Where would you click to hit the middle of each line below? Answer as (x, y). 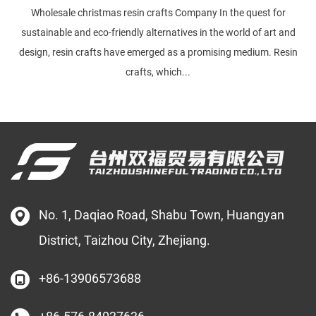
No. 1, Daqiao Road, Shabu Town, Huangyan (162, 214)
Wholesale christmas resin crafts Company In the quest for (158, 12)
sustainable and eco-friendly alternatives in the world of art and (158, 32)
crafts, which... (158, 72)
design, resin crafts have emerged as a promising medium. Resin (158, 52)
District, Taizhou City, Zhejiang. (124, 240)
